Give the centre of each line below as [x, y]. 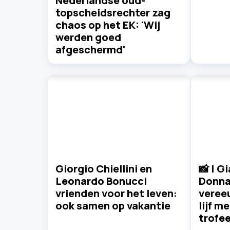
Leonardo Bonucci [101, 181]
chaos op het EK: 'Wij [108, 25]
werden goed [88, 37]
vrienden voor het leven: [116, 194]
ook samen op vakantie [113, 206]
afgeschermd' [90, 50]
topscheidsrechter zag [113, 13]
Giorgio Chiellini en [104, 169]
